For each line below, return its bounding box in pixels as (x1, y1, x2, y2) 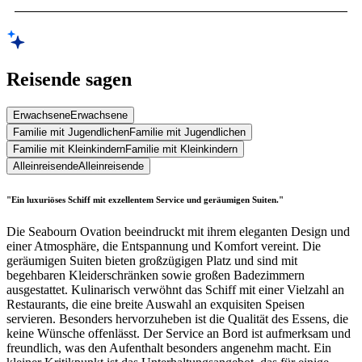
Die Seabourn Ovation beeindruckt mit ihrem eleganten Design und (6, 224, 350, 238)
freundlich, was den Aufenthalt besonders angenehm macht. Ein (6, 340, 331, 355)
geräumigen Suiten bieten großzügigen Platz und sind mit (6, 253, 297, 267)
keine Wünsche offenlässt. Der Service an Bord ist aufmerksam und (6, 326, 351, 340)
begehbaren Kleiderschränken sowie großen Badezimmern (6, 267, 305, 282)
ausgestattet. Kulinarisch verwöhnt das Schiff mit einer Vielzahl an (6, 282, 344, 297)
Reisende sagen (6, 68, 132, 90)
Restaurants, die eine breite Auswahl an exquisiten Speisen (6, 297, 305, 311)
